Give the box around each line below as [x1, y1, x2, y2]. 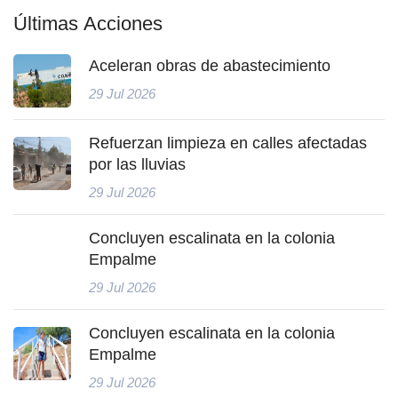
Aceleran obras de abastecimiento [89, 57, 330, 74]
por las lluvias [89, 155, 186, 172]
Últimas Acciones [13, 12, 163, 33]
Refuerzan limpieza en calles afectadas [89, 134, 367, 151]
